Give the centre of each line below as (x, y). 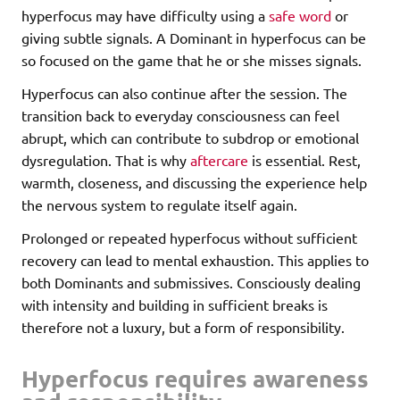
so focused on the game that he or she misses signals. (192, 60)
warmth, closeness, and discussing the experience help (194, 183)
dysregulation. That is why (106, 160)
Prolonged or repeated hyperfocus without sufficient (189, 238)
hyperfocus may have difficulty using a (145, 16)
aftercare (219, 160)
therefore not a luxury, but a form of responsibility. (183, 327)
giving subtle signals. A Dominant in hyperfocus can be (194, 38)
